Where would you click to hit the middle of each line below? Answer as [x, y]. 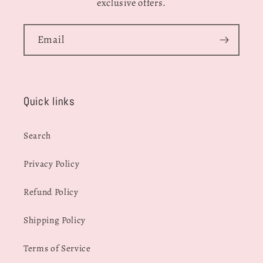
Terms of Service [57, 248]
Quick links [49, 102]
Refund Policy [51, 192]
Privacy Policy [52, 164]
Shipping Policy [55, 220]
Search [37, 136]
